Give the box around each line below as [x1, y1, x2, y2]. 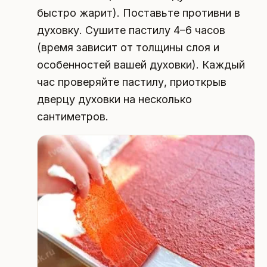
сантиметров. [36, 110, 108, 123]
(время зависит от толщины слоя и [36, 41, 219, 54]
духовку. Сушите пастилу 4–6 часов [36, 23, 225, 36]
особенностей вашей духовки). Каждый [36, 58, 245, 71]
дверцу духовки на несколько [36, 92, 192, 105]
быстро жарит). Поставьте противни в [36, 6, 240, 19]
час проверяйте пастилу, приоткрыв [36, 75, 226, 88]
